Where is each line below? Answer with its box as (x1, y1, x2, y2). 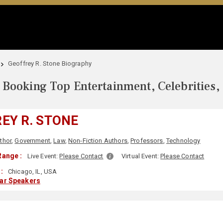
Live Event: (27, 152, 60, 160)
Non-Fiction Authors (68, 137, 127, 144)
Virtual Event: (121, 152, 161, 160)
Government (14, 137, 50, 144)
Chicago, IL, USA (6, 168, 57, 175)
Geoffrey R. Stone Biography (8, 60, 92, 67)
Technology (166, 137, 201, 144)
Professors (130, 137, 163, 144)
